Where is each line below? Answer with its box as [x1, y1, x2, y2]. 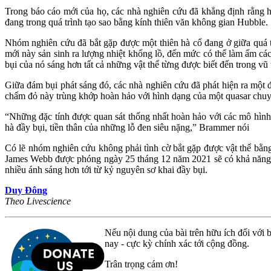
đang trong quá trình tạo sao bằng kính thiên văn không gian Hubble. [5, 17, 268, 28]
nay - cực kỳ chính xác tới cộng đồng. [105, 238, 249, 249]
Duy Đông [5, 185, 47, 196]
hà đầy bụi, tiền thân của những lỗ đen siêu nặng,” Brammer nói [5, 122, 249, 133]
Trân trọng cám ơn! [105, 259, 178, 270]
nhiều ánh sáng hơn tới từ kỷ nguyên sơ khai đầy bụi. [5, 165, 207, 175]
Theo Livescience [5, 196, 71, 207]
